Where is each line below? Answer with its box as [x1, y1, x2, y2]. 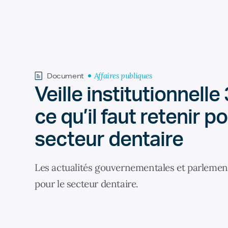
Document [47, 71, 84, 80]
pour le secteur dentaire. [35, 178, 139, 190]
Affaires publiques [94, 71, 152, 80]
